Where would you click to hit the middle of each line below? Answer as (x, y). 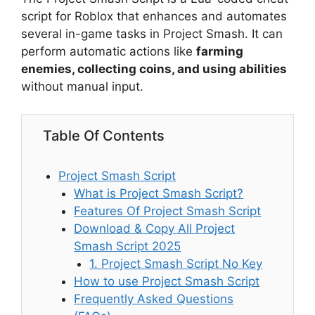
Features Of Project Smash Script (168, 211)
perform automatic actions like (109, 51)
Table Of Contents (104, 135)
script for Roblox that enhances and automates (154, 16)
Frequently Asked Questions (154, 298)
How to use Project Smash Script (167, 281)
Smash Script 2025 (128, 246)
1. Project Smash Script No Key (176, 263)
